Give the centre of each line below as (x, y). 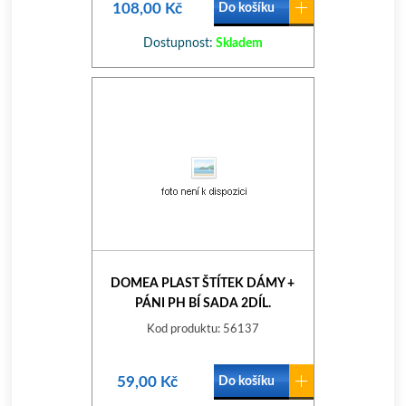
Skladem (237, 43)
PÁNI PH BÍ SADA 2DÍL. (203, 304)
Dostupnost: (178, 43)
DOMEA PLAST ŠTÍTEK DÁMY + (203, 284)
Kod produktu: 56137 (203, 329)
